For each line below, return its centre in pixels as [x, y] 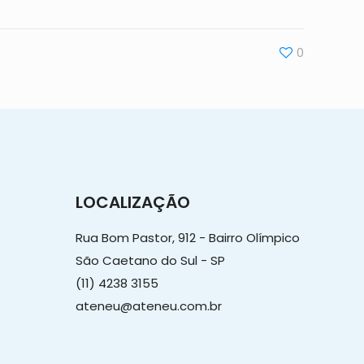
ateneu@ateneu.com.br [149, 306]
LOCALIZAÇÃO [133, 203]
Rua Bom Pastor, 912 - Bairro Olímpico [188, 238]
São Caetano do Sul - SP [150, 261]
